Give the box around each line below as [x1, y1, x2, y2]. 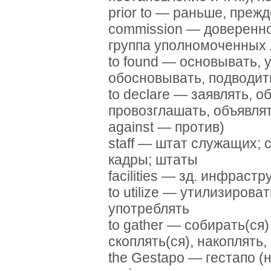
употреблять [108, 201, 189, 217]
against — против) [108, 120, 224, 135]
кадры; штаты [108, 152, 198, 168]
